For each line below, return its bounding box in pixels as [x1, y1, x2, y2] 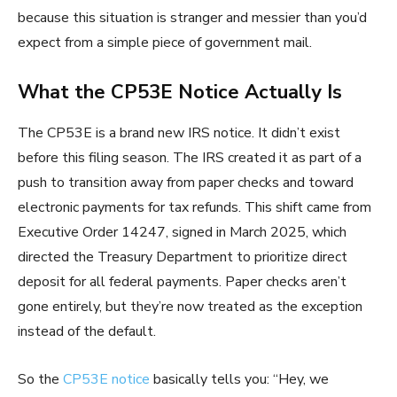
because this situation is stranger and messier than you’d [18, 8, 367, 28]
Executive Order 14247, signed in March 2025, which [18, 222, 346, 243]
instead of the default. [18, 322, 156, 342]
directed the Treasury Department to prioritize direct [18, 247, 347, 268]
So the [18, 370, 63, 390]
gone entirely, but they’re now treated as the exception [18, 297, 362, 317]
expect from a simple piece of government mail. [18, 33, 312, 53]
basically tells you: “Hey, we [150, 370, 329, 390]
